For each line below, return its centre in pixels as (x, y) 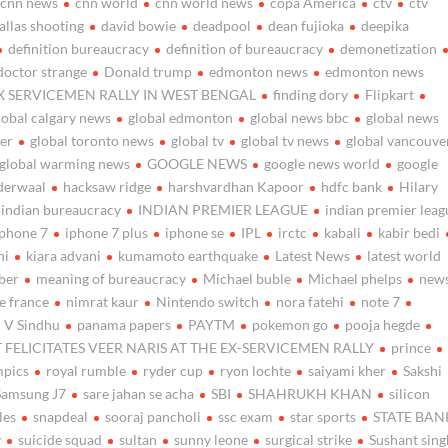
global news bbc (300, 117)
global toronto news (92, 140)
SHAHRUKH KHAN (310, 393)
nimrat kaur (103, 301)
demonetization (389, 48)
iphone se (195, 232)
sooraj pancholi (153, 416)
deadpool (222, 25)
